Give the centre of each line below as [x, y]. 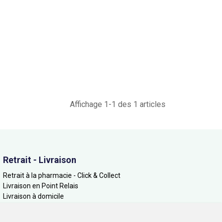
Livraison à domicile [33, 196]
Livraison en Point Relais [41, 186]
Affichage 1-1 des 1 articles [118, 105]
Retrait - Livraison [40, 160]
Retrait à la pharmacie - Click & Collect [62, 176]
